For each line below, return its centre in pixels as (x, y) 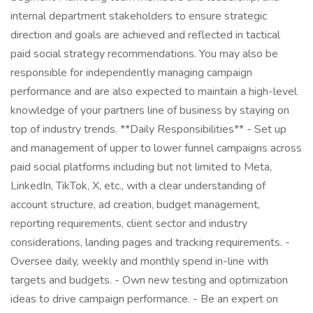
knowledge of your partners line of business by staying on (150, 110)
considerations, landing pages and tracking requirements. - (150, 242)
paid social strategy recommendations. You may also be (144, 54)
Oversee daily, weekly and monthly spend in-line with (139, 261)
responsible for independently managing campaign (131, 73)
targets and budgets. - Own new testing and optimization (149, 280)
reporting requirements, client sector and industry (129, 224)
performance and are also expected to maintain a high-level (154, 92)
